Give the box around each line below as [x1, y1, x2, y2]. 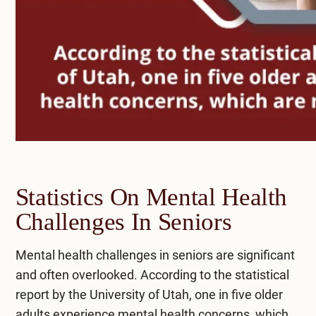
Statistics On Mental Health [15, 183, 288, 211]
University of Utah [89, 286, 189, 302]
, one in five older [188, 286, 283, 302]
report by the [15, 286, 90, 302]
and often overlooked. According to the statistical [15, 267, 289, 282]
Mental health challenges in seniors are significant [15, 247, 295, 262]
